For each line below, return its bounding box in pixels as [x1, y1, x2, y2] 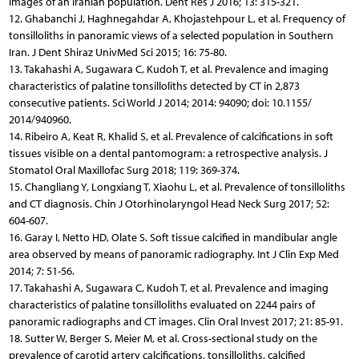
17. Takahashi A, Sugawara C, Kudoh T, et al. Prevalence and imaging [8, 280, 329, 295]
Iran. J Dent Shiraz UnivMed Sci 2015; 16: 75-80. [8, 45, 227, 59]
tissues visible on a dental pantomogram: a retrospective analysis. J [8, 146, 328, 160]
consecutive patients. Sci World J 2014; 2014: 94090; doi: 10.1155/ [8, 95, 312, 110]
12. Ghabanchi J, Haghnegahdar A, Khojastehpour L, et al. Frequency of [8, 11, 345, 26]
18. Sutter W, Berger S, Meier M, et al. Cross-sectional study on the [8, 331, 317, 345]
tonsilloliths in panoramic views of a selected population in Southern [8, 28, 333, 42]
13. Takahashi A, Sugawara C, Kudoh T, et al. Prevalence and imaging [8, 62, 329, 76]
